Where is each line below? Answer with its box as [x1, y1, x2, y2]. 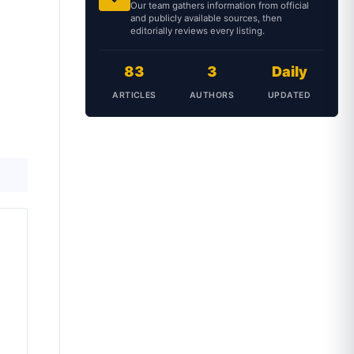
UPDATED [268, 90, 311, 100]
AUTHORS [190, 90, 234, 100]
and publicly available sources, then [130, 13, 282, 24]
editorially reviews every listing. [130, 25, 265, 36]
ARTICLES [112, 90, 156, 100]
